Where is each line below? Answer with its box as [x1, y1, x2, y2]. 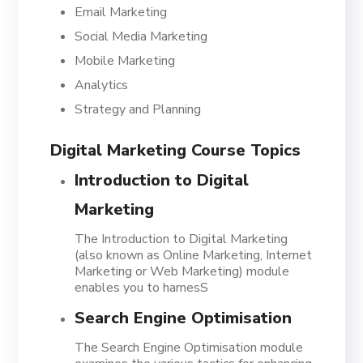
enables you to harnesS [75, 279, 209, 297]
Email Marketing [75, 3, 168, 21]
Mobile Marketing [75, 52, 176, 70]
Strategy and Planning [75, 100, 202, 118]
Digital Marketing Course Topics [50, 139, 301, 161]
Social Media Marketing [75, 28, 208, 45]
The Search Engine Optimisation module [75, 339, 304, 357]
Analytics [75, 76, 129, 94]
